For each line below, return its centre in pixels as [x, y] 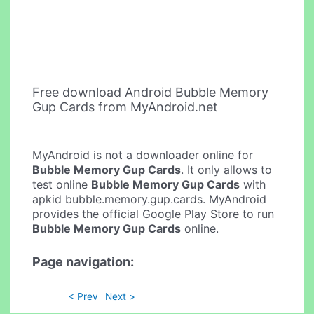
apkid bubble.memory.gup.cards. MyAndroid [150, 199]
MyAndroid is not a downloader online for [143, 155]
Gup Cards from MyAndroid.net [125, 107]
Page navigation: [83, 261]
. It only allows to [227, 170]
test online [62, 185]
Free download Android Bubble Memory [151, 92]
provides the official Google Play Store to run [153, 214]
